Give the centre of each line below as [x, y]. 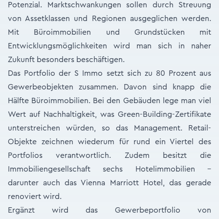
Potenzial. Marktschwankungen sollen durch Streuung [109, 5]
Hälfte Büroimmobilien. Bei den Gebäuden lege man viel [109, 101]
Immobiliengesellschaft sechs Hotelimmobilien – [109, 169]
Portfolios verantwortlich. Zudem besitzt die [109, 155]
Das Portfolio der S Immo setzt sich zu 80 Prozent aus [109, 73]
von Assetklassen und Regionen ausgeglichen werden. [109, 19]
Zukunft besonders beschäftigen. [66, 60]
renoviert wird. [35, 197]
